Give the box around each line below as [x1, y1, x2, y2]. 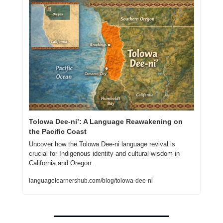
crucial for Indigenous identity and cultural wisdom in [29, 149, 180, 157]
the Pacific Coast [29, 127, 87, 135]
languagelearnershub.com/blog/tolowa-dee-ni [29, 177, 153, 184]
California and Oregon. [29, 159, 93, 167]
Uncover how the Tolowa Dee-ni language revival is [29, 140, 175, 148]
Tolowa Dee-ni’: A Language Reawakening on [29, 117, 183, 125]
